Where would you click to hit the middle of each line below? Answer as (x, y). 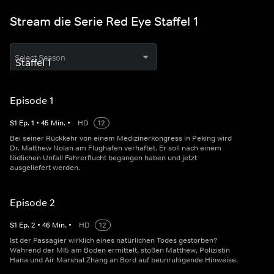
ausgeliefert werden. (45, 168)
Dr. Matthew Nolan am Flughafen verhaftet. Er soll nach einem (116, 148)
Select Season (40, 58)
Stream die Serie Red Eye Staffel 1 (104, 22)
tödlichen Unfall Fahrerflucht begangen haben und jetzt (103, 158)
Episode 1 (32, 101)
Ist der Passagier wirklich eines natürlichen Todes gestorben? (114, 241)
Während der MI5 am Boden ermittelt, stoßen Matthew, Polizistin (120, 250)
